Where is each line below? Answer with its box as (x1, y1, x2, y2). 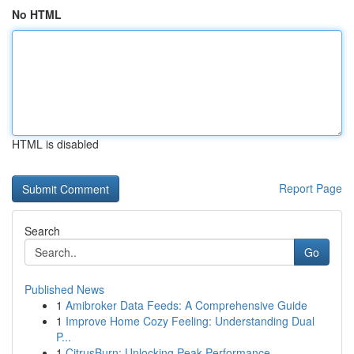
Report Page (279, 180, 342, 196)
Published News (24, 281, 104, 297)
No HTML (12, 6, 62, 22)
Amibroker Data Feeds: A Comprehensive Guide (66, 297, 307, 313)
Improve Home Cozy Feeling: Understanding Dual (66, 313, 314, 329)
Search (24, 223, 60, 239)
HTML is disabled (12, 136, 99, 152)
